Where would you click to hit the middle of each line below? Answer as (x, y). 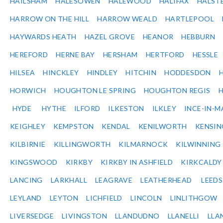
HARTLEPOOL (190, 19)
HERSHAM (120, 55)
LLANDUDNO (137, 216)
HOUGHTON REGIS (177, 91)
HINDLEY (102, 73)
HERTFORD (165, 55)
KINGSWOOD (34, 162)
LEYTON (64, 198)
